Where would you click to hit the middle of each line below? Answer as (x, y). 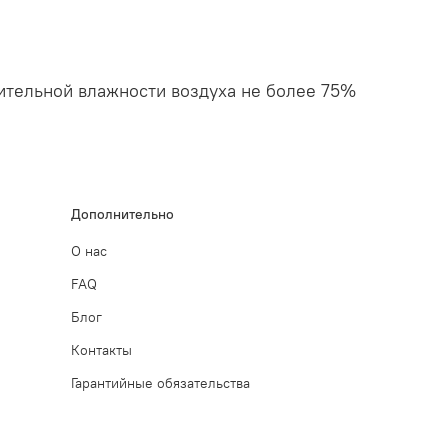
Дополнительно (122, 213)
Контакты (101, 349)
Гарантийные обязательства (160, 382)
